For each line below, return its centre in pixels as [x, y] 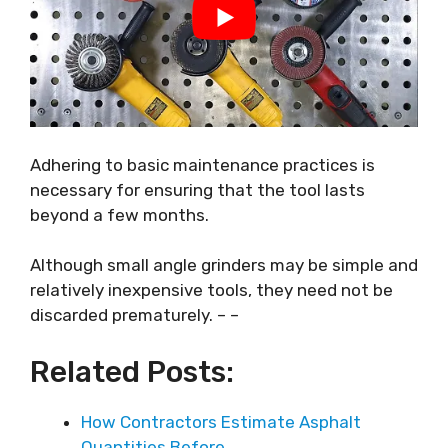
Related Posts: [132, 371]
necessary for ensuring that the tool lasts [197, 189]
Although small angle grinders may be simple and [224, 265]
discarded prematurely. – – [134, 315]
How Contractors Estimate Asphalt [221, 421]
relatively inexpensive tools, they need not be [211, 290]
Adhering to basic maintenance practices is [202, 164]
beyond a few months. [119, 214]
